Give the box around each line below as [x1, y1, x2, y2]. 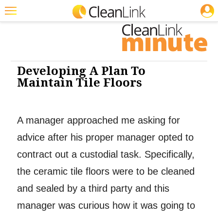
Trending [8, 44, 37, 55]
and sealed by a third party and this [17, 183, 169, 194]
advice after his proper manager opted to [17, 132, 194, 143]
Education [8, 102, 41, 112]
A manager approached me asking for [17, 115, 180, 126]
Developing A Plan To [17, 64, 145, 78]
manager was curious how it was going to [17, 200, 195, 211]
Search [8, 179, 30, 189]
